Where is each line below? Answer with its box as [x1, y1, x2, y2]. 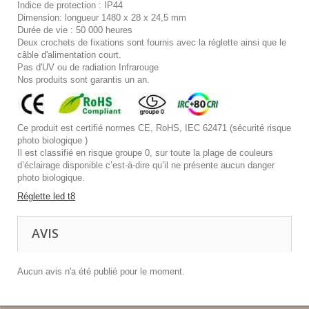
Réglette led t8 [17, 190, 75, 201]
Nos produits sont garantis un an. [17, 74, 150, 85]
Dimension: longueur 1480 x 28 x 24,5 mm [17, 12, 186, 23]
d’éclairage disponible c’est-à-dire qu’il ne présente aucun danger [17, 159, 275, 170]
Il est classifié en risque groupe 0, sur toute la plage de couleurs [17, 147, 273, 158]
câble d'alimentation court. [17, 49, 121, 60]
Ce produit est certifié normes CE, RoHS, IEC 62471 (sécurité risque [17, 122, 291, 133]
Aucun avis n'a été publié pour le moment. [17, 266, 185, 277]
